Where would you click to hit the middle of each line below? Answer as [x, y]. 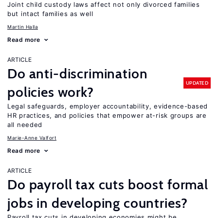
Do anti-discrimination [78, 73]
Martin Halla [23, 27]
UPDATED [197, 83]
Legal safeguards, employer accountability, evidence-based [108, 106]
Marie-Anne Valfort [32, 138]
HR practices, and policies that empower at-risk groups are [107, 115]
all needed [25, 125]
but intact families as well [50, 14]
